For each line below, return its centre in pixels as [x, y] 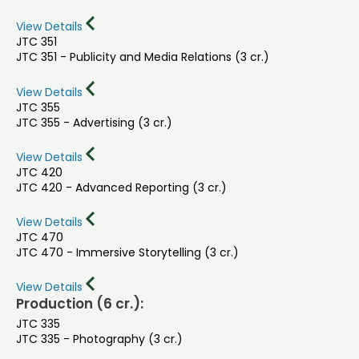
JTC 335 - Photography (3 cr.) [99, 339]
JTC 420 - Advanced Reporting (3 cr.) [121, 187]
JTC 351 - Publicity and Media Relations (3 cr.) [143, 57]
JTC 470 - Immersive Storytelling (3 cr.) [127, 252]
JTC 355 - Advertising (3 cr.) [94, 122]
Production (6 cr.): [80, 303]
